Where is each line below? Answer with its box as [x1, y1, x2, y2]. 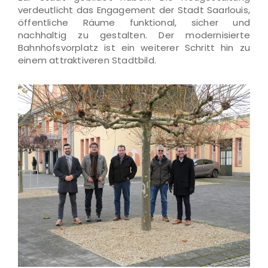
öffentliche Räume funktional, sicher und [18, 16, 250, 29]
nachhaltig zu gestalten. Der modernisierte [18, 29, 250, 41]
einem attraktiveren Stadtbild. [18, 54, 156, 66]
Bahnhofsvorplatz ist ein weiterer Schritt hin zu [18, 41, 250, 54]
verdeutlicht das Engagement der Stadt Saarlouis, [18, 4, 250, 16]
